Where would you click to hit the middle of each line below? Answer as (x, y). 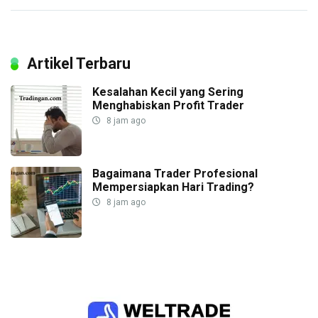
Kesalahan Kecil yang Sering (168, 92)
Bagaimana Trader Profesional (175, 174)
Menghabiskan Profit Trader (168, 105)
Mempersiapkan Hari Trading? (173, 187)
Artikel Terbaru (79, 64)
